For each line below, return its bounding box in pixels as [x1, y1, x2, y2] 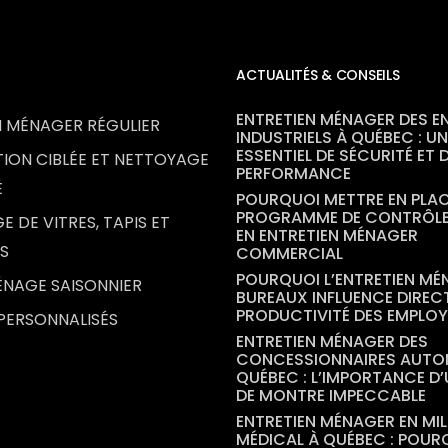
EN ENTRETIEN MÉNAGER [236, 223, 419, 247]
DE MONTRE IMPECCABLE [236, 383, 427, 407]
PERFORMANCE [236, 161, 352, 185]
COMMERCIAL [236, 241, 344, 265]
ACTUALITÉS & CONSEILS [236, 64, 400, 85]
